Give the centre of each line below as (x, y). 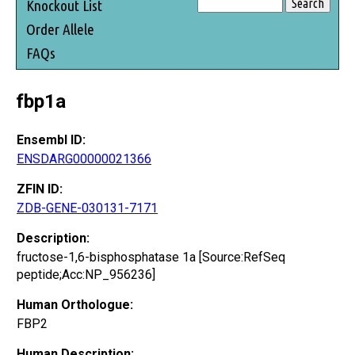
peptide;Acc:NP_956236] (86, 274)
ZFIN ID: (40, 189)
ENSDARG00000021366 (84, 158)
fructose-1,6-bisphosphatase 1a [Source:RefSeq (151, 257)
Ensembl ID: (51, 139)
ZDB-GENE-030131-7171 (87, 208)
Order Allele (60, 29)
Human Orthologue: (75, 304)
